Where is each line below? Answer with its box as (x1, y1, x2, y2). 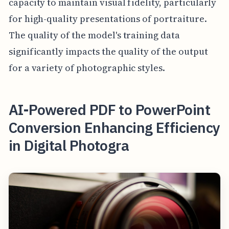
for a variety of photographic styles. (8, 61, 166, 74)
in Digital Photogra (8, 135, 129, 155)
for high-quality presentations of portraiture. (8, 12, 207, 25)
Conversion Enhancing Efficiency (8, 118, 220, 137)
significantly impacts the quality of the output (8, 44, 208, 58)
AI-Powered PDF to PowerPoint (8, 100, 211, 119)
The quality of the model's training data (8, 28, 180, 41)
